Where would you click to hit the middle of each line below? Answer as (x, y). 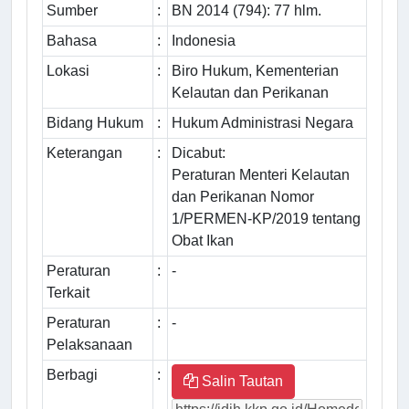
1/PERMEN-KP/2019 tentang (266, 219)
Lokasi (68, 71)
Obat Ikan (203, 241)
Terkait (68, 293)
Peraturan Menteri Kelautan (261, 175)
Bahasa (72, 41)
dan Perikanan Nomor (243, 197)
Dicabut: (199, 153)
